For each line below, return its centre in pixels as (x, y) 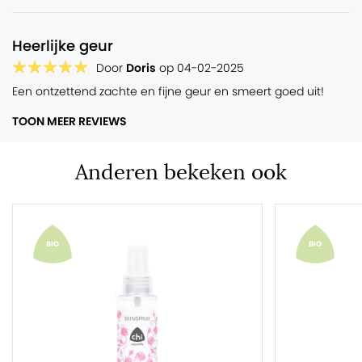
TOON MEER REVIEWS (69, 122)
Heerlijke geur (63, 46)
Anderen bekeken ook (181, 173)
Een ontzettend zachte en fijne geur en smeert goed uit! (168, 92)
